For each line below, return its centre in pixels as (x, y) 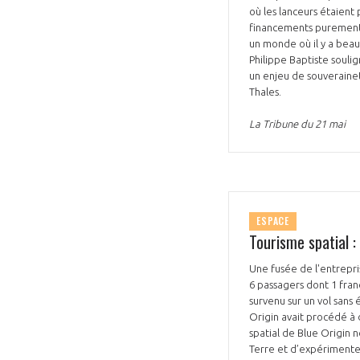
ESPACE (273, 221)
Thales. (266, 91)
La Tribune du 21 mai (297, 123)
